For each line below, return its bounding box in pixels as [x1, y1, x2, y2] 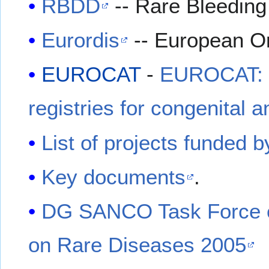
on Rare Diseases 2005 [28, 233, 247, 257]
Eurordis [41, 28, 120, 52]
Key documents [41, 165, 186, 189]
